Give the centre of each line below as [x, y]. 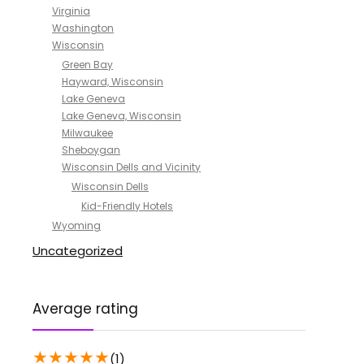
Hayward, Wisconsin [113, 82]
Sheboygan [91, 150]
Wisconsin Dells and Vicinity [131, 167]
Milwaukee [87, 133]
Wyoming [76, 225]
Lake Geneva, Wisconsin [121, 116]
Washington [83, 28]
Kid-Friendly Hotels [127, 206]
